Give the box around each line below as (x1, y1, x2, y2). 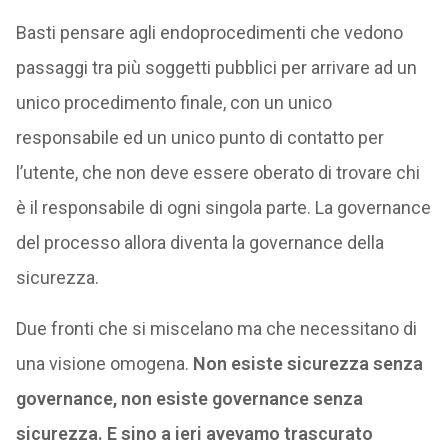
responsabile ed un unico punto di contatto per (15, 127, 384, 148)
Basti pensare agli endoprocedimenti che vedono (15, 22, 403, 43)
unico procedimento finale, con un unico (15, 92, 332, 113)
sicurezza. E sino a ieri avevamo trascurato (15, 423, 373, 444)
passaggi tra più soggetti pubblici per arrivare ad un (15, 57, 417, 78)
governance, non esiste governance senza (15, 388, 363, 409)
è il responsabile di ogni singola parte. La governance (15, 197, 431, 218)
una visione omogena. (15, 353, 193, 374)
